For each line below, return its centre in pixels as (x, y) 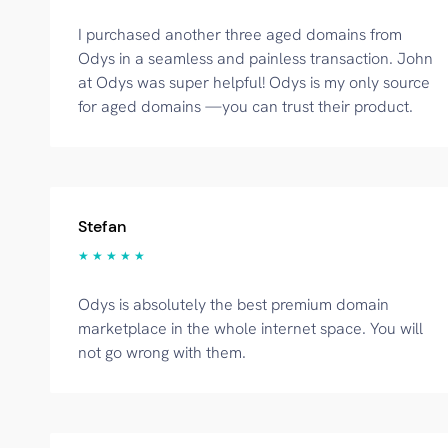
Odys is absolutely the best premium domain (233, 304)
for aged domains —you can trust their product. (245, 106)
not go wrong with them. (162, 352)
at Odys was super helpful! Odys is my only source (254, 82)
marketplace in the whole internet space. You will (250, 328)
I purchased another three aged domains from (240, 34)
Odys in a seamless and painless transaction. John (255, 58)
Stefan (102, 226)
